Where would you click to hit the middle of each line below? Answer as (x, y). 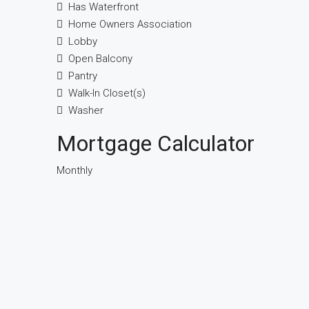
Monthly (74, 170)
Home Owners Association (130, 24)
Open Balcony (100, 59)
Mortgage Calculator (156, 143)
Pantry (83, 76)
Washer (86, 110)
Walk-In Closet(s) (107, 93)
